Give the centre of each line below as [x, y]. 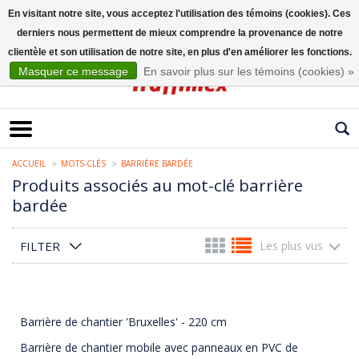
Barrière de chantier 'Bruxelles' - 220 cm [123, 322]
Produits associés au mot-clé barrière [157, 186]
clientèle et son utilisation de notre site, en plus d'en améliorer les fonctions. [179, 52]
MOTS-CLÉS [83, 164]
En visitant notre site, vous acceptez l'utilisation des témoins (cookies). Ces [179, 14]
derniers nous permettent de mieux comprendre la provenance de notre [179, 33]
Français [31, 43]
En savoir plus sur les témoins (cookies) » [248, 71]
